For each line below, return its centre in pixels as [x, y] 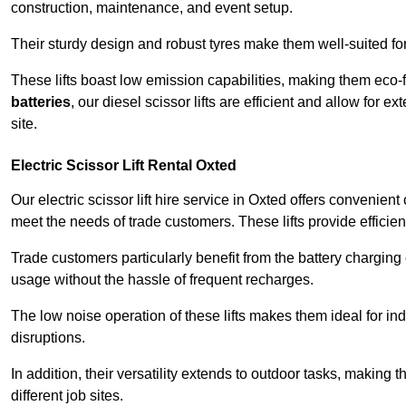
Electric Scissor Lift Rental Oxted [124, 166]
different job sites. [67, 396]
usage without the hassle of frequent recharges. [162, 280]
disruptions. [48, 338]
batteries [41, 102]
